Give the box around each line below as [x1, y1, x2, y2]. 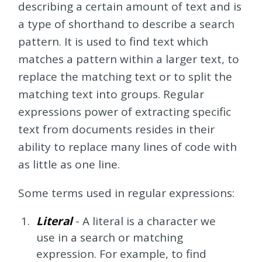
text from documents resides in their [18, 121, 215, 137]
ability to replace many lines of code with [18, 139, 237, 154]
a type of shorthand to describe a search [18, 16, 235, 32]
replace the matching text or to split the [18, 68, 233, 84]
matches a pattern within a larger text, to [18, 51, 240, 67]
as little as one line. [18, 156, 120, 172]
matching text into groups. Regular [18, 86, 205, 102]
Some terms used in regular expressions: [18, 185, 235, 201]
